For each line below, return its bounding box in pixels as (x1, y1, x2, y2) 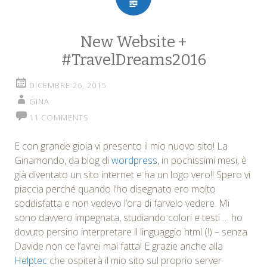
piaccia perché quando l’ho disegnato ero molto (14, 182, 216, 196)
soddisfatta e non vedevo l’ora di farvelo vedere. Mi (14, 197, 229, 210)
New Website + (80, 33, 187, 52)
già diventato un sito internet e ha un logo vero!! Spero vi (14, 168, 250, 182)
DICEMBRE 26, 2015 (29, 80, 106, 91)
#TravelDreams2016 (61, 51, 206, 70)
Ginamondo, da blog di (14, 154, 111, 167)
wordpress (111, 154, 157, 167)
